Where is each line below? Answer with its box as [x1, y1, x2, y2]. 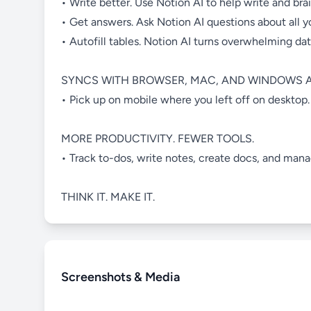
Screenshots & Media [61, 269, 180, 285]
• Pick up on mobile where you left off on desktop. [61, 93, 310, 107]
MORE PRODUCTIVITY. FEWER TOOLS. [61, 132, 254, 146]
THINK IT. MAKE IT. [61, 190, 155, 204]
